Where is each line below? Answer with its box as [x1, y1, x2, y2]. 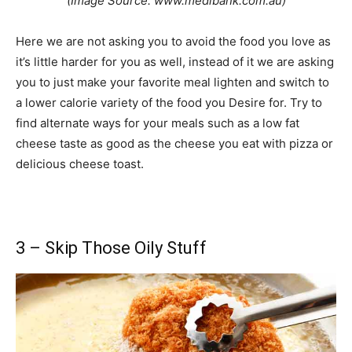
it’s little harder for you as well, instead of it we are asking [16, 54, 334, 70]
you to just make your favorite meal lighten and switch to [16, 75, 329, 90]
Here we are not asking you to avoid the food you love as [16, 34, 331, 49]
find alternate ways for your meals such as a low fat [16, 115, 299, 131]
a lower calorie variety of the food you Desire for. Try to [16, 95, 322, 111]
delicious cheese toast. [16, 156, 144, 172]
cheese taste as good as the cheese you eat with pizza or [16, 136, 333, 152]
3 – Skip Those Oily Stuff [16, 238, 207, 258]
